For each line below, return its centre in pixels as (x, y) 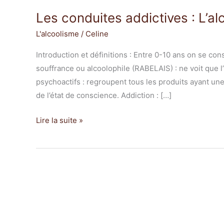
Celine (97, 34)
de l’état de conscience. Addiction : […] (104, 95)
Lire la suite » (59, 120)
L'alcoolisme (57, 34)
